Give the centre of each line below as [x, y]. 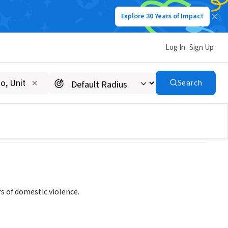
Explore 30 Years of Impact [162, 16]
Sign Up [202, 47]
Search [190, 83]
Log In [175, 47]
